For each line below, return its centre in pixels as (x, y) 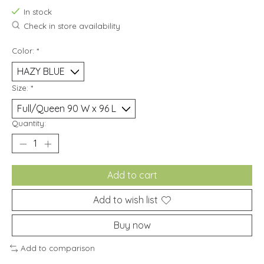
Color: (24, 51)
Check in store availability (72, 26)
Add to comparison (57, 248)
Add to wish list (126, 200)
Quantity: (29, 123)
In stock (37, 12)
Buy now (132, 225)
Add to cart (132, 175)
